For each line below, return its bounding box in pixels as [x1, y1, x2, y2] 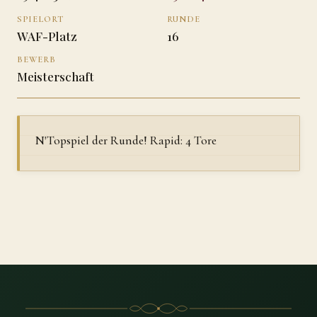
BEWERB [17, 54, 56, 66]
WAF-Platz [17, 28, 77, 44]
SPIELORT [17, 13, 64, 25]
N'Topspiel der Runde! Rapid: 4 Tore [35, 132, 217, 148]
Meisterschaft [17, 69, 94, 85]
